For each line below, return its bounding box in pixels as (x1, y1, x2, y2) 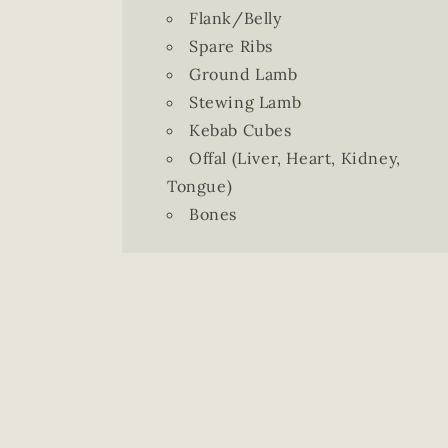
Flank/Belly (189, 8, 282, 28)
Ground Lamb (189, 64, 298, 84)
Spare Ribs (189, 36, 273, 56)
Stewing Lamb (189, 92, 302, 112)
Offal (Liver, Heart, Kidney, (189, 148, 401, 168)
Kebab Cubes (189, 120, 292, 140)
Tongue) (167, 176, 233, 196)
